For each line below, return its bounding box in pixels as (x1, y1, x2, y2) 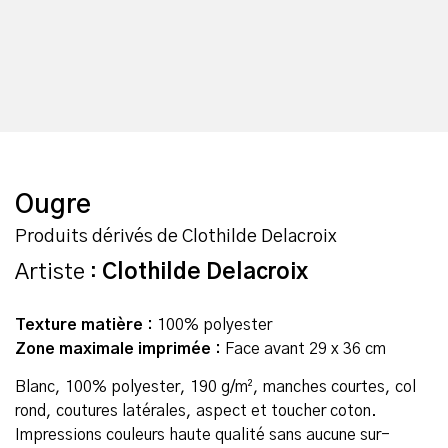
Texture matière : (15, 316, 153, 333)
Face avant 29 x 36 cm (221, 340, 386, 357)
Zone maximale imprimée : (15, 340, 221, 357)
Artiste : (15, 260, 102, 283)
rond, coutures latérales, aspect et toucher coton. (15, 403, 377, 420)
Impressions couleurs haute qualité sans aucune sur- (15, 427, 390, 444)
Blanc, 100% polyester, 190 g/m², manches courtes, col (15, 379, 416, 396)
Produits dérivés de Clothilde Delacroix (15, 227, 337, 246)
